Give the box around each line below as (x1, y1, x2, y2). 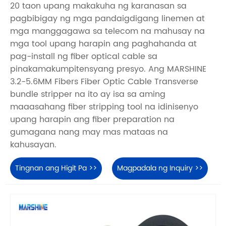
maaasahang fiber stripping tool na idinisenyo (10, 100, 198, 114)
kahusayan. (10, 138, 56, 151)
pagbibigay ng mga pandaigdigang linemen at (10, 12, 205, 25)
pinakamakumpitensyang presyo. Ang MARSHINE (10, 62, 206, 76)
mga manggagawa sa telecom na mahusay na (10, 24, 205, 38)
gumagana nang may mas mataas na (10, 125, 168, 139)
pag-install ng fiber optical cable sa (10, 49, 157, 63)
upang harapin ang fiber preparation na (10, 112, 175, 126)
